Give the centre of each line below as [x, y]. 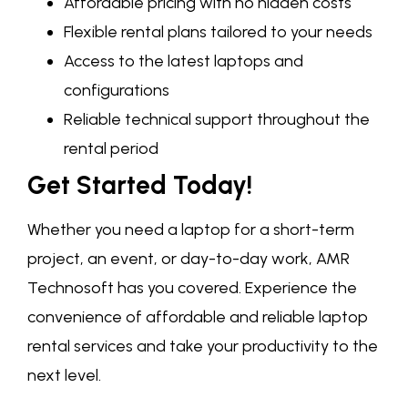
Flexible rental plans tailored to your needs [218, 32]
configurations [117, 91]
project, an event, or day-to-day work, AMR [189, 259]
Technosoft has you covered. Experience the [192, 288]
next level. [64, 376]
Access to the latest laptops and [184, 61]
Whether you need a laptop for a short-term [191, 230]
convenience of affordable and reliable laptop [198, 317]
